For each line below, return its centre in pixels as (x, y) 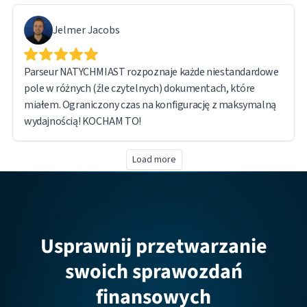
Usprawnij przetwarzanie (153, 246)
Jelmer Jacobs (86, 30)
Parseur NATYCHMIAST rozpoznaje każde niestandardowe (151, 72)
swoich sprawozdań (153, 271)
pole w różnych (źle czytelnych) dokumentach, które (139, 88)
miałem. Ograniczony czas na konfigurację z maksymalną (150, 105)
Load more (154, 159)
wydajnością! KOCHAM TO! (83, 121)
